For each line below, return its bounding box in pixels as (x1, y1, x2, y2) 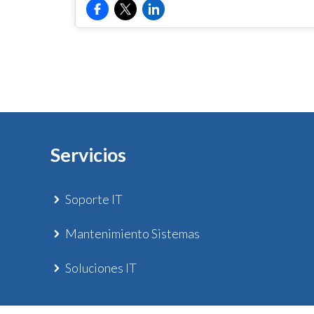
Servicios (50, 146, 126, 165)
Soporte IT (63, 193, 123, 206)
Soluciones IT (63, 262, 137, 275)
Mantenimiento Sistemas (63, 228, 200, 240)
